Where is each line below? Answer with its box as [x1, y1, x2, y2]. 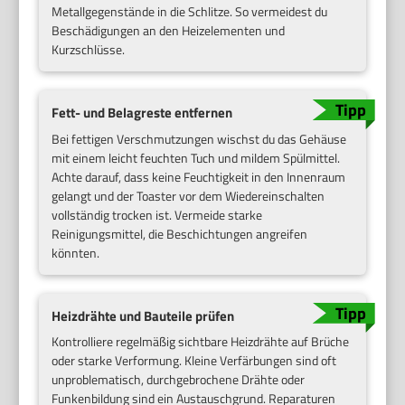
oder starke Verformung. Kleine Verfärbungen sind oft [52, 351, 337, 371]
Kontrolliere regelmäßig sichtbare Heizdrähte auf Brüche [52, 332, 350, 352]
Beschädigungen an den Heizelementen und [52, 21, 286, 41]
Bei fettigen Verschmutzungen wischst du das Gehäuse [52, 128, 347, 148]
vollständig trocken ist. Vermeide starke [52, 204, 263, 224]
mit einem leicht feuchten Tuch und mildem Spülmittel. [52, 147, 341, 167]
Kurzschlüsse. [52, 40, 126, 60]
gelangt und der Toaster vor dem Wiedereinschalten [52, 185, 325, 205]
